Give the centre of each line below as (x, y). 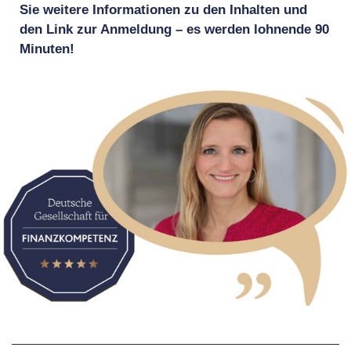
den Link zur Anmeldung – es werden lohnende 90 (174, 29)
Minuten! (47, 49)
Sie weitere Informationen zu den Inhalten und (163, 10)
